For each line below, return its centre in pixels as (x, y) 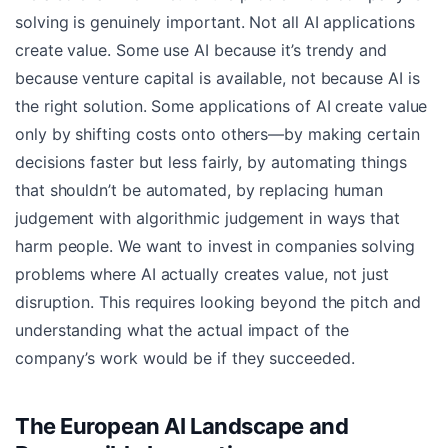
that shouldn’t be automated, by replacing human (199, 189)
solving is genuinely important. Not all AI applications (215, 21)
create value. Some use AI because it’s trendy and (201, 49)
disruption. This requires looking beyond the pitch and (218, 301)
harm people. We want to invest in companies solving (215, 245)
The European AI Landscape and (182, 425)
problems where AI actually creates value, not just (202, 273)
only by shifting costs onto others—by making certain (217, 133)
